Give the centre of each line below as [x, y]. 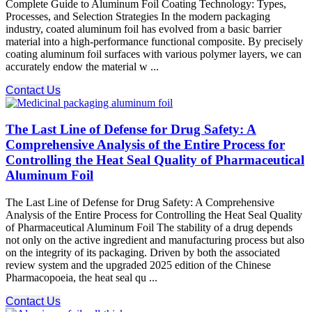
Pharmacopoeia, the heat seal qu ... [81, 278]
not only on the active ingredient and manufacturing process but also [155, 240]
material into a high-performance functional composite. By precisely [154, 41]
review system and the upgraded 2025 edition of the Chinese [138, 265]
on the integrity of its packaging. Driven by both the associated [143, 253]
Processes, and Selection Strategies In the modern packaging [138, 16]
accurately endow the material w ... [82, 66]
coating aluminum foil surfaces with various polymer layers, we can [154, 54]
